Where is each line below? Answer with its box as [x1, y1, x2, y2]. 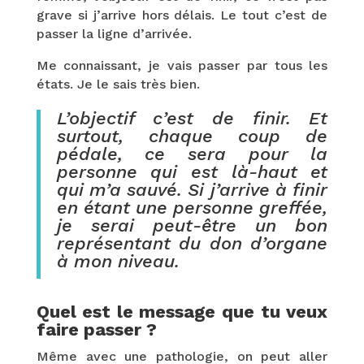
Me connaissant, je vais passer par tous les [36, 57, 328, 73]
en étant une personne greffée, [56, 197, 328, 218]
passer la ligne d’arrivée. [36, 25, 196, 41]
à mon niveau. [56, 250, 180, 271]
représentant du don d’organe [56, 232, 328, 253]
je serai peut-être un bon [56, 214, 328, 236]
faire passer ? [36, 318, 157, 340]
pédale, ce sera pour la [56, 143, 328, 164]
